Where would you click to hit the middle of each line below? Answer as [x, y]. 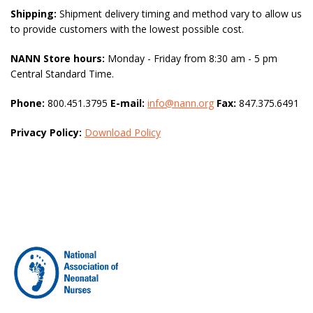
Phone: [28, 103]
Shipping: [34, 14]
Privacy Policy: [46, 133]
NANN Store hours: [58, 59]
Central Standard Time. [62, 74]
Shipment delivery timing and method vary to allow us [179, 14]
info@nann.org [181, 103]
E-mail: [128, 103]
